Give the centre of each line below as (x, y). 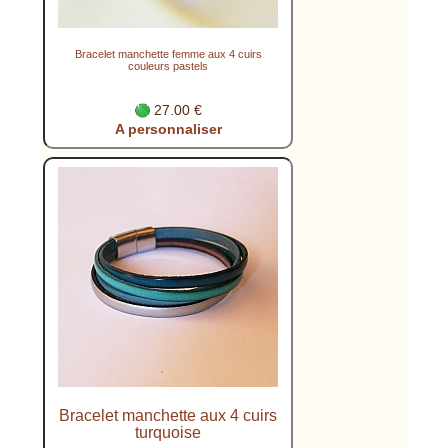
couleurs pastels (168, 65)
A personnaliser (168, 128)
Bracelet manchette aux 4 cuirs (168, 414)
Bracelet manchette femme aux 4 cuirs (168, 53)
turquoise (168, 431)
